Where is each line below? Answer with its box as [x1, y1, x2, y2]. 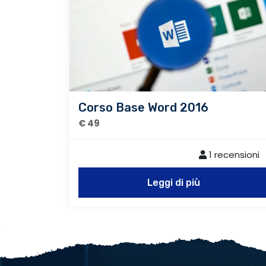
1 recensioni [207, 148, 259, 161]
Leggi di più [147, 176, 200, 188]
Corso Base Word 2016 [78, 100, 208, 115]
